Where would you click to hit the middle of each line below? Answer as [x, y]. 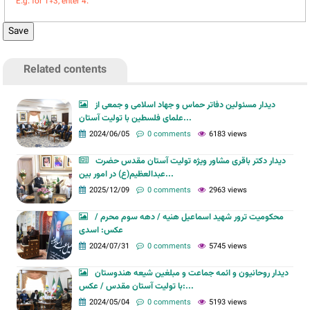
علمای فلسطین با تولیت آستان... [188, 119]
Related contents [65, 71]
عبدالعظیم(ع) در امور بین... [170, 175]
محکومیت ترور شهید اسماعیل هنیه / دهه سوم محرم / [190, 218]
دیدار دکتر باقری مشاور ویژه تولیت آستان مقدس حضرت [191, 162]
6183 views [228, 135]
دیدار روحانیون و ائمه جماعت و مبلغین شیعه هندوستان [192, 274]
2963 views [228, 191]
